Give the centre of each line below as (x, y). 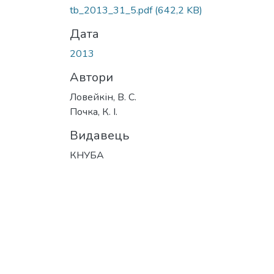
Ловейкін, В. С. (103, 97)
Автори (91, 77)
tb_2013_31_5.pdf (112, 10)
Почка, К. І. (94, 112)
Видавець (99, 135)
